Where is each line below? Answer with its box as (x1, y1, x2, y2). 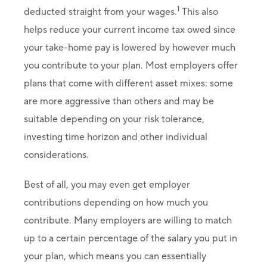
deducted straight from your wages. (24, 5, 177, 18)
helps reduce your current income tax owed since (24, 23, 235, 36)
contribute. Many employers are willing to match (24, 214, 232, 226)
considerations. (24, 148, 89, 161)
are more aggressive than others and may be (24, 95, 214, 107)
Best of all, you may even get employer (24, 178, 190, 191)
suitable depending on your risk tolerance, (24, 113, 204, 125)
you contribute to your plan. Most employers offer (24, 59, 238, 72)
